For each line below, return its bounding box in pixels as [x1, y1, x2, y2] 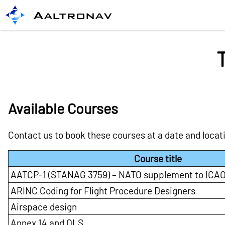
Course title [134, 153, 182, 165]
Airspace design [11, 201, 77, 213]
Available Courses [8, 99, 118, 118]
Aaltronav [33, 8, 112, 23]
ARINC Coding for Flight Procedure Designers [11, 185, 195, 197]
